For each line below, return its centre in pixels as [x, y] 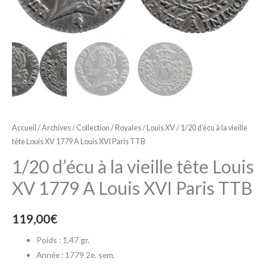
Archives [56, 128]
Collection [93, 128]
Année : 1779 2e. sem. [76, 255]
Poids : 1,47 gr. [63, 240]
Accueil [24, 128]
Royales [128, 128]
